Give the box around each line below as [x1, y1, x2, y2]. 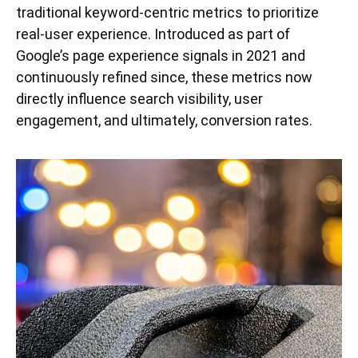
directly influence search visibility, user [16, 90, 263, 108]
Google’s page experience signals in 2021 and [16, 47, 305, 65]
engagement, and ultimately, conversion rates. [16, 112, 312, 129]
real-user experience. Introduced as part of [16, 26, 290, 43]
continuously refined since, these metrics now [16, 69, 312, 86]
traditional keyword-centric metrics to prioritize [16, 4, 319, 22]
